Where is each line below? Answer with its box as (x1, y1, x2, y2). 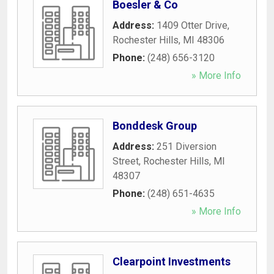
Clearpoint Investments (113, 254, 231, 268)
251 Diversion (157, 140, 217, 152)
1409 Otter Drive (157, 19, 228, 31)
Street (113, 155, 139, 167)
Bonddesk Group (113, 119, 197, 132)
